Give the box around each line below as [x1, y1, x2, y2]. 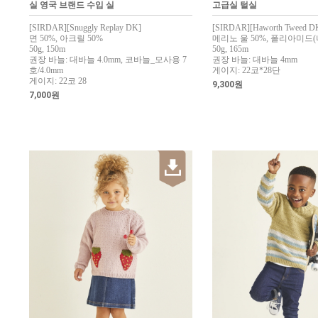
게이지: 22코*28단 [212, 65, 280, 75]
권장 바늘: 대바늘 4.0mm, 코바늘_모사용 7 [29, 55, 187, 65]
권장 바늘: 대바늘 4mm [212, 55, 297, 65]
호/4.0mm [29, 65, 63, 75]
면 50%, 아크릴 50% [29, 33, 103, 43]
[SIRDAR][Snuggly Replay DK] [29, 23, 141, 33]
